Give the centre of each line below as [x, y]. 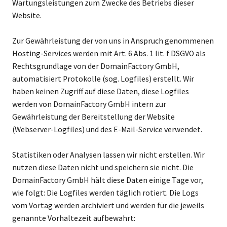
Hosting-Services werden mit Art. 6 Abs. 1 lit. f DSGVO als [109, 53]
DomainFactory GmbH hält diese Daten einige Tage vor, [107, 180]
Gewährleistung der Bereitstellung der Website [93, 117]
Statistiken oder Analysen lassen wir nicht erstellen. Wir [108, 155]
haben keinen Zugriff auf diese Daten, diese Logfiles [100, 91]
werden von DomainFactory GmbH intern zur [89, 104]
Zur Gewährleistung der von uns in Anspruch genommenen [113, 41]
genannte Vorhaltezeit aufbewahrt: [73, 218]
